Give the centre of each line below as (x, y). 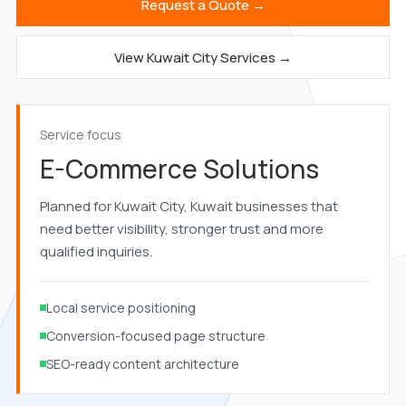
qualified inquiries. (96, 251)
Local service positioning (121, 308)
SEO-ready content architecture (142, 364)
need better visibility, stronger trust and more (181, 229)
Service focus (80, 135)
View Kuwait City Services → (203, 57)
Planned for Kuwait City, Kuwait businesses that (188, 206)
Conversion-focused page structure (155, 336)
